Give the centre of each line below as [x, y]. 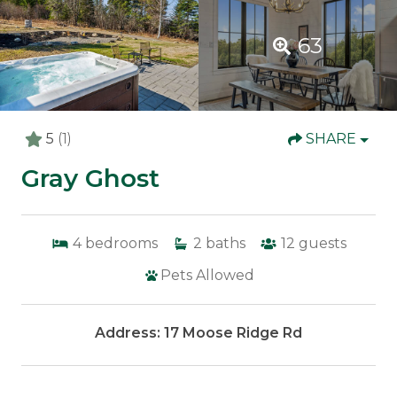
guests [322, 243]
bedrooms [121, 243]
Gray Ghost [90, 178]
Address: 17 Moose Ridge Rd [198, 332]
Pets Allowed [207, 275]
